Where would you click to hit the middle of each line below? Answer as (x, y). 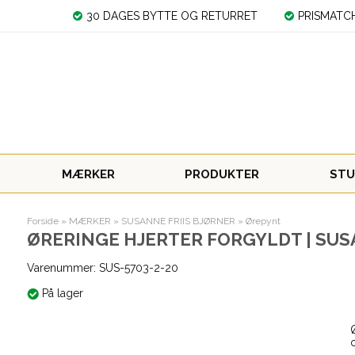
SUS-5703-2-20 (138, 268)
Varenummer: (63, 268)
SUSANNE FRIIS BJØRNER (178, 221)
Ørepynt (263, 221)
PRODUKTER (222, 174)
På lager (64, 293)
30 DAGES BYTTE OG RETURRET (172, 16)
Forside (42, 221)
